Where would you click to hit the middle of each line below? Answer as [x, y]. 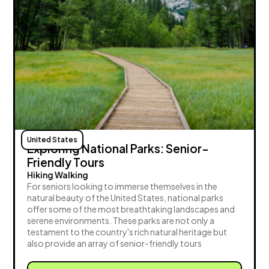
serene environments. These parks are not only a [121, 221]
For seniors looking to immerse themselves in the [122, 186]
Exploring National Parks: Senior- [118, 149]
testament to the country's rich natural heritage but [127, 232]
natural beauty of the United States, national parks [125, 198]
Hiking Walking [58, 175]
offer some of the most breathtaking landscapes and [131, 209]
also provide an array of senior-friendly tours [115, 243]
